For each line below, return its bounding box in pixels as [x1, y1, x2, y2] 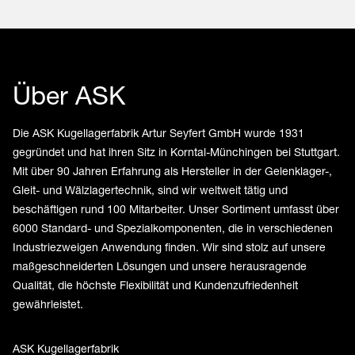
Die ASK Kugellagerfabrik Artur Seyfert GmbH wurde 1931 [13, 126, 304, 140]
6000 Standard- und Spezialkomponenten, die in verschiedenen [13, 221, 333, 235]
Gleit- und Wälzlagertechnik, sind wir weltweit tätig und [13, 183, 288, 197]
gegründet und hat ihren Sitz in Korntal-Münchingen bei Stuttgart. [13, 145, 340, 159]
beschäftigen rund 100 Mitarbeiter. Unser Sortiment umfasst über [13, 202, 339, 216]
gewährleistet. [13, 297, 83, 311]
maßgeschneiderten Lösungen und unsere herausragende [13, 259, 307, 273]
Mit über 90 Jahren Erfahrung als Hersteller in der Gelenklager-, [13, 164, 332, 178]
